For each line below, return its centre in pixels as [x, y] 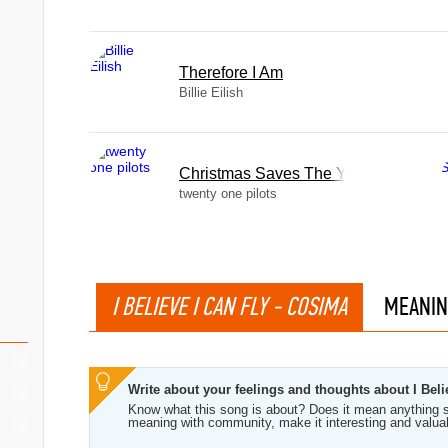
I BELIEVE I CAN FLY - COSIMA [229, 306]
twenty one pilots [228, 193]
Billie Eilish [211, 92]
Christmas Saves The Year [274, 173]
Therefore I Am [231, 72]
